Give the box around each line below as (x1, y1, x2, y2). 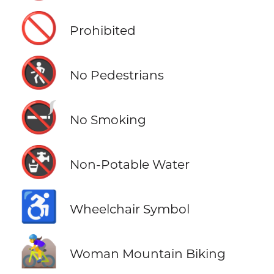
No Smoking (69, 111, 146, 127)
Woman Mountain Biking (69, 245, 226, 261)
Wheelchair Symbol (69, 201, 190, 217)
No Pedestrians (69, 67, 164, 83)
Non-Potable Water (69, 156, 190, 172)
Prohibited (69, 22, 136, 38)
